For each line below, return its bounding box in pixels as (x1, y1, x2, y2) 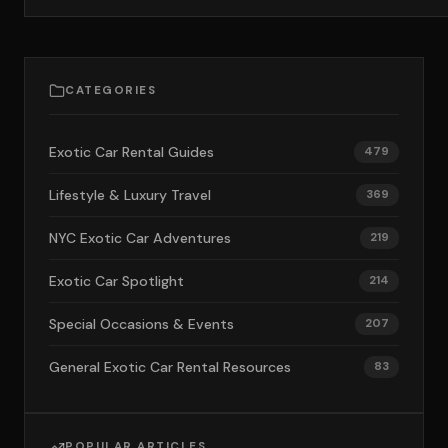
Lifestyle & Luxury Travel (49, 186, 211, 204)
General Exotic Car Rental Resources (49, 358, 291, 376)
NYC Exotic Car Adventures (49, 229, 231, 247)
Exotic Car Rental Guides (49, 143, 214, 161)
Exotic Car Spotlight (49, 272, 184, 290)
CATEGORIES (65, 83, 156, 98)
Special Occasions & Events (49, 315, 234, 333)
